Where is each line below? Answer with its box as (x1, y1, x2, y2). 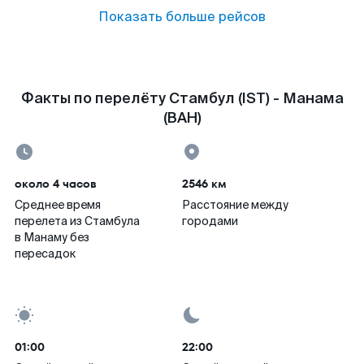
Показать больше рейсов (98, 8, 266, 25)
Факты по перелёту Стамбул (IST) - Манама (20, 89, 344, 108)
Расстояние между (182, 197, 288, 212)
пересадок (15, 246, 76, 261)
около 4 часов (15, 175, 97, 192)
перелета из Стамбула (15, 214, 140, 228)
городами (182, 214, 238, 228)
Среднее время (15, 197, 101, 212)
